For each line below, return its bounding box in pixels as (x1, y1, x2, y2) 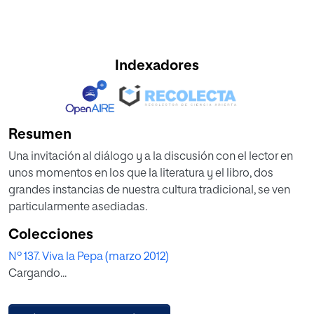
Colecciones (8, 228, 93, 243)
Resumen (8, 128, 71, 142)
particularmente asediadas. (8, 202, 147, 214)
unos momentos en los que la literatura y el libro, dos (8, 168, 273, 180)
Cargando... (8, 268, 67, 280)
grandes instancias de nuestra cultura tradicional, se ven (8, 185, 290, 197)
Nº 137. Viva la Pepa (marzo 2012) (8, 252, 169, 264)
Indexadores (115, 59, 199, 74)
